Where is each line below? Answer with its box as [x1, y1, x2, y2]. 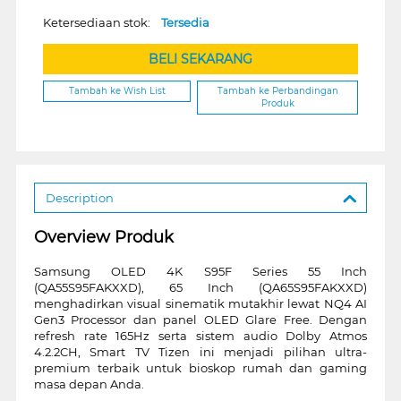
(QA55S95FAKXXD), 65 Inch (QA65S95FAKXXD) [33, 279, 368, 294]
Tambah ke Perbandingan [217, 85, 338, 98]
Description [45, 190, 114, 205]
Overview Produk [33, 226, 174, 247]
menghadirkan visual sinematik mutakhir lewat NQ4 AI [33, 295, 368, 311]
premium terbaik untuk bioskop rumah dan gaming [33, 360, 368, 375]
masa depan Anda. [33, 376, 144, 391]
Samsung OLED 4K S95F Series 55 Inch [33, 263, 368, 278]
